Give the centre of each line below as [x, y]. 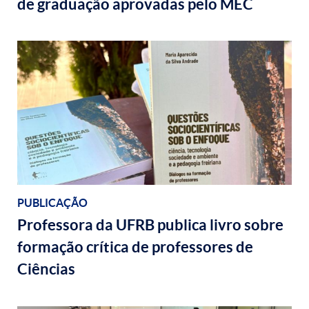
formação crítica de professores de [135, 247]
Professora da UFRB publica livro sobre [150, 225]
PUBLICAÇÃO [52, 203]
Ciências [46, 269]
